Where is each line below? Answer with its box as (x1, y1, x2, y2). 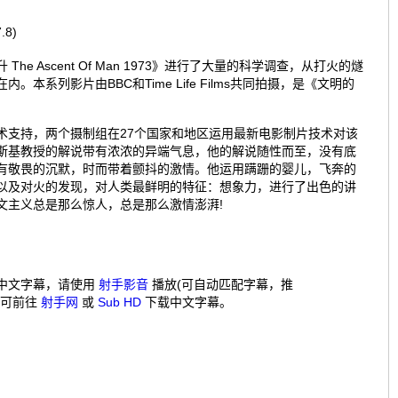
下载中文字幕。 (141, 295, 232, 309)
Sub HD (98, 295, 141, 309)
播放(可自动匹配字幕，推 (148, 277, 293, 291)
